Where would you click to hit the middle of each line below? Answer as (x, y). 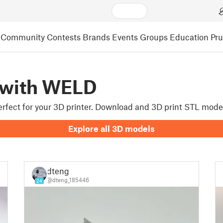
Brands (96, 37)
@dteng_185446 (68, 179)
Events (125, 37)
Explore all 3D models (111, 128)
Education (189, 37)
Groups (154, 37)
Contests (64, 37)
